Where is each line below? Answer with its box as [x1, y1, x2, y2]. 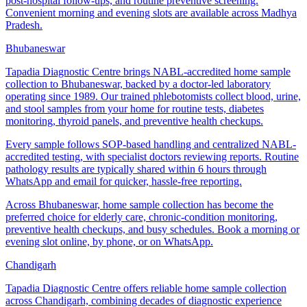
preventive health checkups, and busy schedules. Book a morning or [5, 223, 299, 235]
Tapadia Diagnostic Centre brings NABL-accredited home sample [5, 65, 291, 77]
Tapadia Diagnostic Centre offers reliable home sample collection [5, 282, 286, 294]
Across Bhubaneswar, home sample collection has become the [5, 198, 273, 210]
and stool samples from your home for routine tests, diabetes [5, 102, 264, 114]
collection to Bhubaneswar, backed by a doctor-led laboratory [5, 77, 271, 90]
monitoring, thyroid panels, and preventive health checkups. [5, 114, 263, 127]
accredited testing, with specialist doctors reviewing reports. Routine [5, 150, 299, 162]
